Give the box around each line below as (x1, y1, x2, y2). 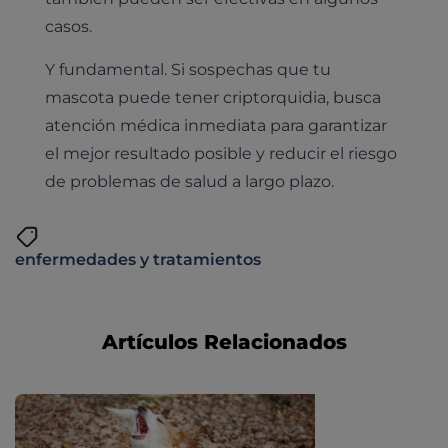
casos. (44, 16, 92, 37)
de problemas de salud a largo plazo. (44, 170, 334, 191)
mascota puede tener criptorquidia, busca (44, 86, 381, 107)
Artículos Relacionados (101, 329, 347, 354)
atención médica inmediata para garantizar (44, 114, 387, 135)
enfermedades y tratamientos (14, 249, 261, 269)
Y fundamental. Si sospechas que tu (44, 58, 331, 79)
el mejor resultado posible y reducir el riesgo (44, 142, 397, 163)
